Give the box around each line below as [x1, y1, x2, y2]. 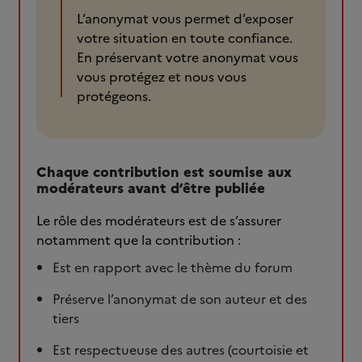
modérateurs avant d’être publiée [36, 177, 265, 196]
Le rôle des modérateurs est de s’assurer [36, 211, 281, 230]
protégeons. [77, 86, 151, 106]
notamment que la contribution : [36, 230, 241, 250]
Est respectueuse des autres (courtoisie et [53, 340, 309, 360]
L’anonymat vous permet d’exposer [77, 9, 293, 28]
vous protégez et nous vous [77, 67, 246, 86]
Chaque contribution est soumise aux [36, 161, 292, 180]
